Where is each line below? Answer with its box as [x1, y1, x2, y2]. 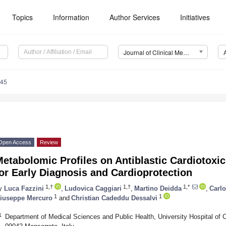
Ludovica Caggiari [65, 184, 122, 192]
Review [40, 139, 58, 146]
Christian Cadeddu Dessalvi [71, 194, 157, 202]
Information [53, 12, 90, 22]
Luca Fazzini [4, 184, 44, 192]
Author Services [109, 12, 160, 22]
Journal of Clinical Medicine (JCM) [183, 48, 189, 57]
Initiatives [180, 12, 210, 22]
